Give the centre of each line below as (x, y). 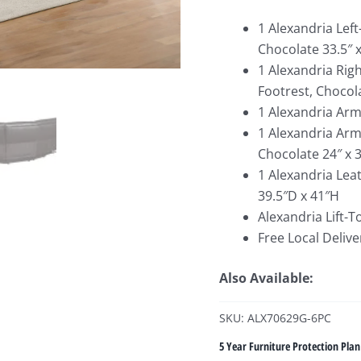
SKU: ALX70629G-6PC (275, 317)
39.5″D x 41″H (299, 196)
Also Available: (266, 278)
